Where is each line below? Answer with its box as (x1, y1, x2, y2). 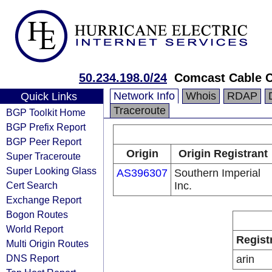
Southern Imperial (174, 167, 260, 179)
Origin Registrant (178, 148, 268, 160)
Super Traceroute (6, 151, 81, 161)
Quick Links (20, 90, 77, 103)
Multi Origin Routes (6, 238, 89, 249)
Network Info (114, 90, 175, 102)
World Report (6, 223, 63, 234)
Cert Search (6, 180, 58, 191)
